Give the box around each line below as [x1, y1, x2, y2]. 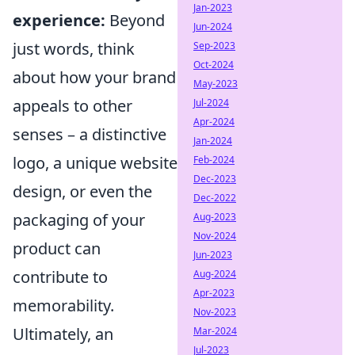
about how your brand [13, 67, 176, 88]
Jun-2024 [193, 20, 232, 33]
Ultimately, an [13, 323, 113, 345]
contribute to [13, 266, 108, 288]
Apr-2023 [193, 286, 235, 300]
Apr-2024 [193, 115, 235, 128]
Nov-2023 [193, 305, 236, 319]
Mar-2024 [193, 324, 237, 338]
